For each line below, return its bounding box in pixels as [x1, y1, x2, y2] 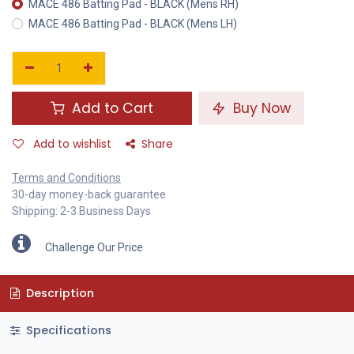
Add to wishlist [33, 136, 111, 153]
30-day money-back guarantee [12, 188, 166, 201]
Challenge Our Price [45, 241, 143, 254]
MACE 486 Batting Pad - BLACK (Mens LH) [28, 17, 237, 31]
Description [22, 285, 94, 302]
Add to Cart [68, 99, 153, 119]
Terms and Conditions [12, 171, 121, 185]
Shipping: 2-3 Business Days [12, 205, 151, 218]
